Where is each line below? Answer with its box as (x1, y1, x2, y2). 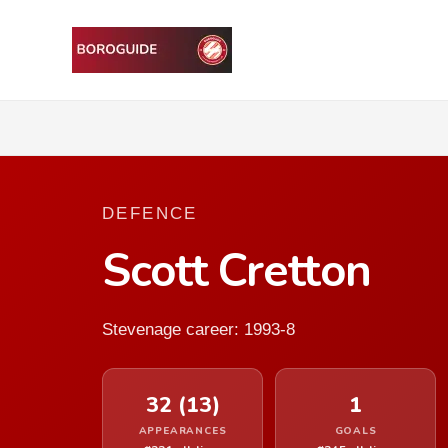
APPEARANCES (138, 423, 227, 438)
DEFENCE (102, 204, 198, 223)
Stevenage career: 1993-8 (102, 320, 295, 339)
